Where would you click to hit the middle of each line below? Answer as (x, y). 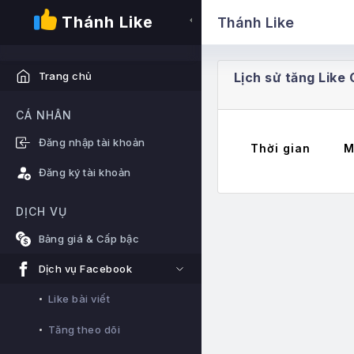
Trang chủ (65, 76)
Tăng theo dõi (85, 330)
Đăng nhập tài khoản (92, 143)
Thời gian (281, 148)
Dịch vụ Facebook (85, 269)
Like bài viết (79, 299)
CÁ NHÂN (44, 115)
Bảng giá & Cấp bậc (89, 239)
